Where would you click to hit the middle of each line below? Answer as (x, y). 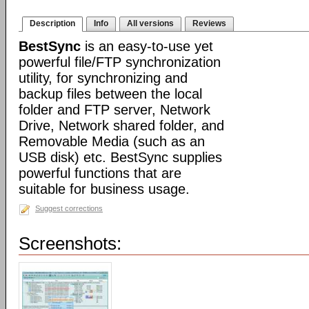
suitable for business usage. (104, 189)
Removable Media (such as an (112, 141)
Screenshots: (70, 243)
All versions (150, 23)
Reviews (209, 23)
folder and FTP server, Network (114, 110)
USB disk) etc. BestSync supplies (120, 157)
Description (52, 23)
